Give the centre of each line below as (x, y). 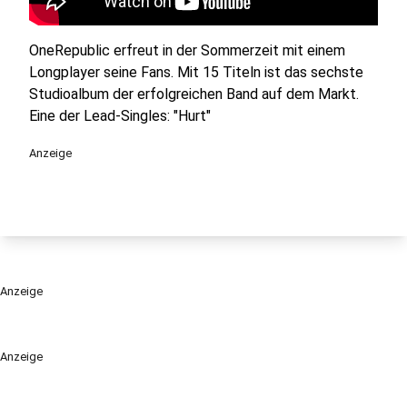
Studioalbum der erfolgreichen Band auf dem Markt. (194, 94)
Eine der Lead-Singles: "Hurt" (120, 116)
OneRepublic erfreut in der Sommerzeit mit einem (187, 50)
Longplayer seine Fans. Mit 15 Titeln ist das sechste (196, 72)
